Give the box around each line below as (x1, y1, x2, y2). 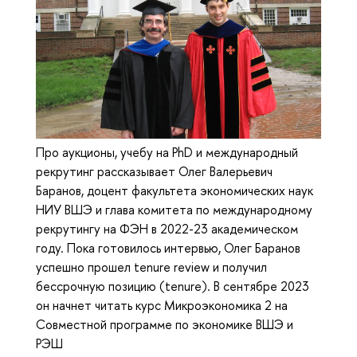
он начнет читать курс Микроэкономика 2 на (36, 296, 288, 314)
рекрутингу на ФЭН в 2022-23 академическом (36, 219, 298, 237)
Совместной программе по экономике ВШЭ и (36, 315, 293, 333)
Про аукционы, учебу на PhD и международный (36, 143, 298, 161)
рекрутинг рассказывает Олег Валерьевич (36, 162, 273, 180)
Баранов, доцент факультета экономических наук (36, 181, 313, 199)
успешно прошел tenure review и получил (36, 257, 267, 276)
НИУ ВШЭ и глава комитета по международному (36, 200, 312, 218)
